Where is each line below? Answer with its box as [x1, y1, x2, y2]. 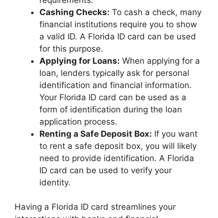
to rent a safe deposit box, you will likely [39, 141, 197, 151]
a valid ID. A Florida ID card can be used [39, 31, 196, 41]
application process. [39, 116, 117, 127]
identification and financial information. [39, 80, 192, 90]
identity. [39, 177, 71, 187]
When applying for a [120, 55, 200, 66]
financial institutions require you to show [39, 19, 197, 29]
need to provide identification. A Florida [39, 153, 194, 163]
